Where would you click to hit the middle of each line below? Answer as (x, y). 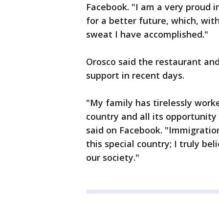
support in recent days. (135, 76)
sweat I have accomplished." (147, 34)
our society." (113, 158)
